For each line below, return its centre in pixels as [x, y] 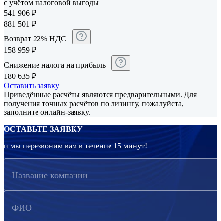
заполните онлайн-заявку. [47, 112]
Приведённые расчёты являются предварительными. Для [100, 95]
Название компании [50, 175]
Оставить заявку [32, 86]
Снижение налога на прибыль [56, 65]
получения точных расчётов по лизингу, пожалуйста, [94, 104]
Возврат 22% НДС [36, 39]
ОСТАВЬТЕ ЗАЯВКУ [43, 129]
